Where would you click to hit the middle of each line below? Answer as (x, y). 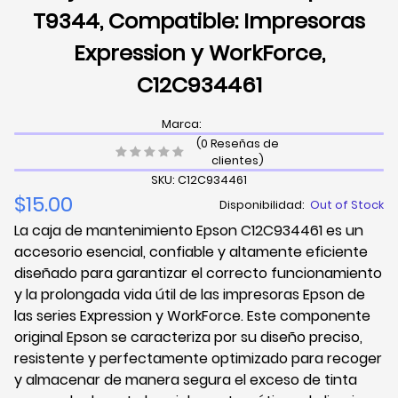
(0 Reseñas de (237, 144)
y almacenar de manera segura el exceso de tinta (186, 380)
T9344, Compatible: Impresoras (199, 21)
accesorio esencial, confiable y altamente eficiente (191, 252)
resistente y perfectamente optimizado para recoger (198, 359)
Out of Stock (347, 204)
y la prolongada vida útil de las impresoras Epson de (190, 295)
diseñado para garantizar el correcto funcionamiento (198, 274)
